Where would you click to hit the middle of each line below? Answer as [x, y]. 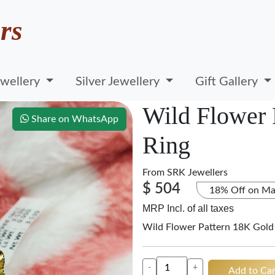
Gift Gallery [228, 81]
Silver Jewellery [119, 81]
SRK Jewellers [197, 172]
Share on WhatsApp [74, 119]
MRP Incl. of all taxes [188, 208]
